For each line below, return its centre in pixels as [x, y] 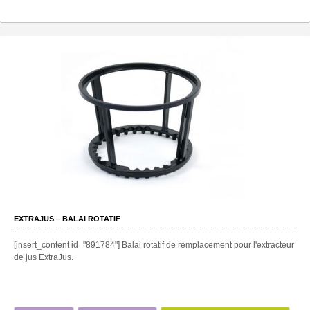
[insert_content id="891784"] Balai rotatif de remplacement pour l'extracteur [154, 245]
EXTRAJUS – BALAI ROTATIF [67, 218]
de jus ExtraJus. [44, 257]
